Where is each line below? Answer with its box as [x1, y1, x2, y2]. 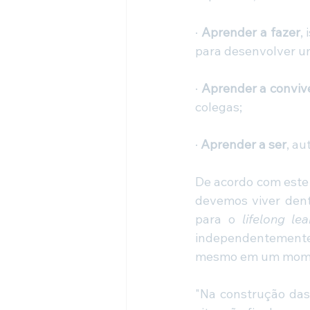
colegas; [195, 99, 242, 116]
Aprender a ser [201, 136, 286, 153]
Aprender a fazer [201, 24, 300, 41]
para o [195, 211, 242, 228]
